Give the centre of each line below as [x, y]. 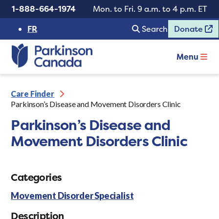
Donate [189, 29]
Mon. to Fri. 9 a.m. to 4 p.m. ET [150, 9]
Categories [36, 177]
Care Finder [33, 94]
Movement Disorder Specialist [72, 196]
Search [155, 29]
